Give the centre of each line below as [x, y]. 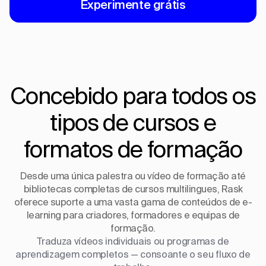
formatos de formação [133, 149]
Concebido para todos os [133, 95]
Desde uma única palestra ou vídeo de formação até [133, 176]
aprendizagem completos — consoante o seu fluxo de [133, 254]
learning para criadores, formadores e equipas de [133, 215]
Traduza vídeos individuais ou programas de [133, 241]
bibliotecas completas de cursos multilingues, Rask [133, 189]
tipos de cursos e [133, 122]
